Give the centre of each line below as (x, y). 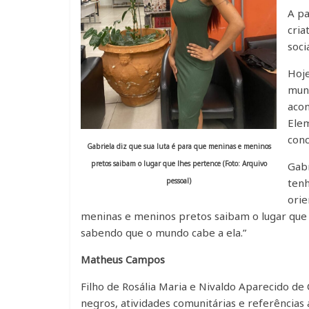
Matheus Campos (123, 259)
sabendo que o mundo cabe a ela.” (163, 232)
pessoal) (179, 180)
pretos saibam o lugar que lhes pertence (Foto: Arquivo (179, 163)
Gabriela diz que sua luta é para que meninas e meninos (179, 146)
